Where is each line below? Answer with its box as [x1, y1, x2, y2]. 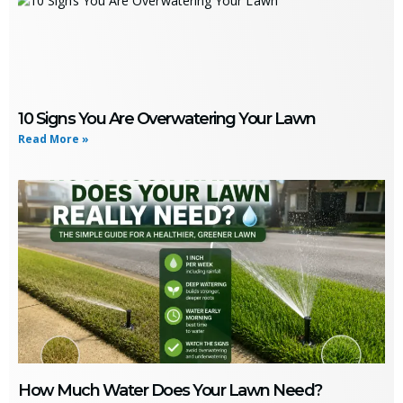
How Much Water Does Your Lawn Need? [18, 380, 322, 400]
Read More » [18, 130, 89, 147]
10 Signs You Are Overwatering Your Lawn [18, 108, 316, 129]
